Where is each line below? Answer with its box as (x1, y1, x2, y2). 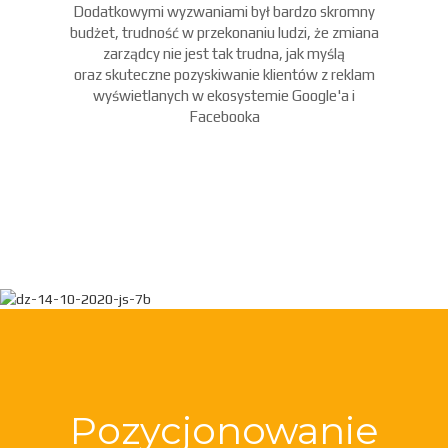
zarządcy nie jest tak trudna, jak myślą (103, 45, 345, 62)
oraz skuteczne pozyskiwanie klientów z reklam (73, 66, 375, 83)
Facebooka (188, 108, 260, 125)
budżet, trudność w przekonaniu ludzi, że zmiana (69, 24, 379, 41)
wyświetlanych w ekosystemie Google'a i (93, 87, 355, 104)
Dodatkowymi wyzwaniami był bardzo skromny (73, 3, 375, 20)
